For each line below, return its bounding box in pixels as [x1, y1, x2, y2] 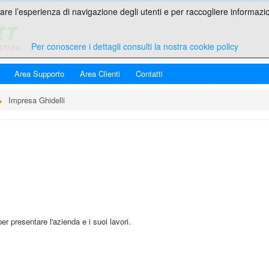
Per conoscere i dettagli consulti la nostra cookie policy [31, 40, 238, 52]
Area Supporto [14, 68, 64, 79]
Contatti [136, 68, 163, 79]
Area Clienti [80, 68, 120, 79]
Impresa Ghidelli [8, 94, 65, 106]
